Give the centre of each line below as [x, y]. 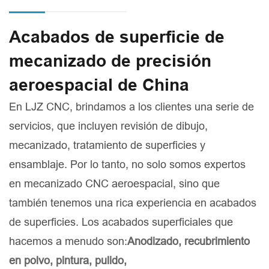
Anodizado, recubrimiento [189, 241]
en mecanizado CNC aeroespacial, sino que [114, 184]
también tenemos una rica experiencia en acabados [133, 203]
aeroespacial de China [99, 85]
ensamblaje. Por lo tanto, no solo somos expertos [127, 165]
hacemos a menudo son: [68, 241]
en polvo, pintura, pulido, [68, 261]
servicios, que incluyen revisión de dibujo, [108, 126]
